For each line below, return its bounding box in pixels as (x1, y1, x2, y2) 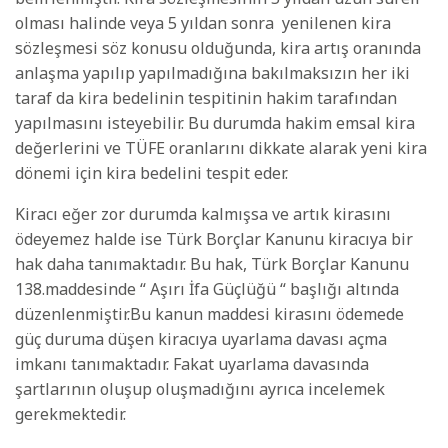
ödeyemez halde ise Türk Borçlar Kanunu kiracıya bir (15, 228, 413, 251)
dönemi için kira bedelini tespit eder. (15, 162, 288, 185)
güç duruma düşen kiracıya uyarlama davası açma (15, 328, 387, 351)
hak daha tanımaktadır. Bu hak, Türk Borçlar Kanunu (15, 253, 409, 276)
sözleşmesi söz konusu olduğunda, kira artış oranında (15, 37, 421, 60)
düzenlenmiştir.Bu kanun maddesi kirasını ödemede (15, 303, 404, 326)
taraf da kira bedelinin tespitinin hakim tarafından (15, 87, 397, 110)
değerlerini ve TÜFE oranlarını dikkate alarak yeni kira (15, 137, 427, 160)
